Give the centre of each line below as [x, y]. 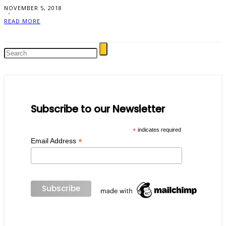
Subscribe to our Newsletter [98, 109]
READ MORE [22, 21]
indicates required [158, 129]
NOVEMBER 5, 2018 [33, 8]
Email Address [54, 140]
